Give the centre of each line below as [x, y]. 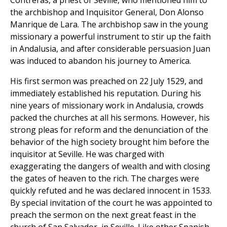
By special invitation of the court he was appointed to [111, 203]
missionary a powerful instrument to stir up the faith [110, 37]
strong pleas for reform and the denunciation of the [109, 130]
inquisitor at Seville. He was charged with [87, 154]
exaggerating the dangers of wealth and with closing [110, 166]
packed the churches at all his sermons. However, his [110, 118]
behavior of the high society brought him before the [110, 142]
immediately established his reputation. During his [106, 93]
